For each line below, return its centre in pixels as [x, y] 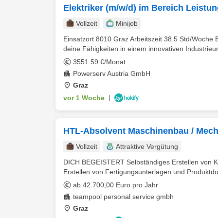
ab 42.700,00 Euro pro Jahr [116, 185]
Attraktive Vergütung [147, 146]
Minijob [127, 23]
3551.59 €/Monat [99, 62]
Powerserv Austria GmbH [112, 73]
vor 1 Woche [84, 98]
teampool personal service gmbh [123, 197]
